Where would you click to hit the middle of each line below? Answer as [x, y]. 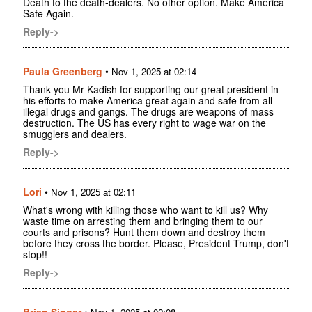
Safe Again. [48, 13]
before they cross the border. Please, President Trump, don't [156, 243]
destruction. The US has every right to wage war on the [145, 122]
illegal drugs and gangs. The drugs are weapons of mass [148, 111]
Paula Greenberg [63, 71]
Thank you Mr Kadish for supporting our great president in [151, 89]
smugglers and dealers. [75, 133]
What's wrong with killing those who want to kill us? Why [146, 209]
